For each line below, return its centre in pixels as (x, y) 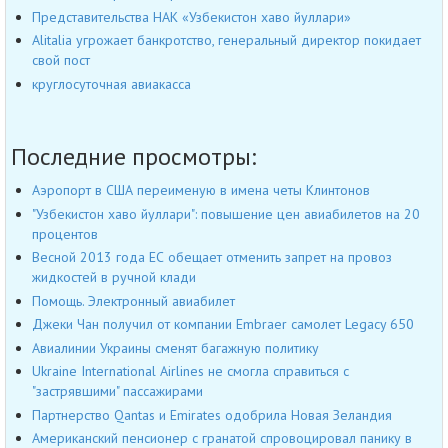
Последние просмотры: (133, 157)
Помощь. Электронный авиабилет (133, 300)
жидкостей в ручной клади (114, 277)
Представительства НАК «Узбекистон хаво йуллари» (191, 16)
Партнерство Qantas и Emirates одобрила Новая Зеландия (212, 414)
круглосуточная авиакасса (111, 83)
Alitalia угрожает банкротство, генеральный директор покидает (226, 40)
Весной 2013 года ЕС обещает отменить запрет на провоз (212, 257)
